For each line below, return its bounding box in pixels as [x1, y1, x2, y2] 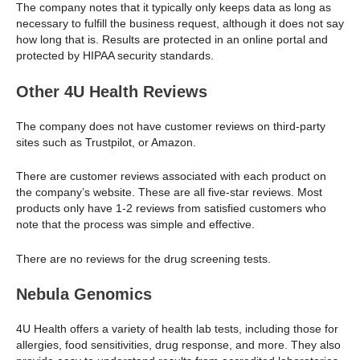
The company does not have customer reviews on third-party [16, 119, 325, 133]
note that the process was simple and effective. [16, 218, 255, 231]
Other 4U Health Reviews [16, 82, 207, 100]
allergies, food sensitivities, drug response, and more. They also [16, 337, 341, 351]
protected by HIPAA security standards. [16, 49, 214, 63]
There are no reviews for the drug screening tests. [16, 252, 271, 265]
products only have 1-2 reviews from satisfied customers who [16, 202, 326, 215]
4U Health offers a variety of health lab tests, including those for [16, 321, 338, 335]
